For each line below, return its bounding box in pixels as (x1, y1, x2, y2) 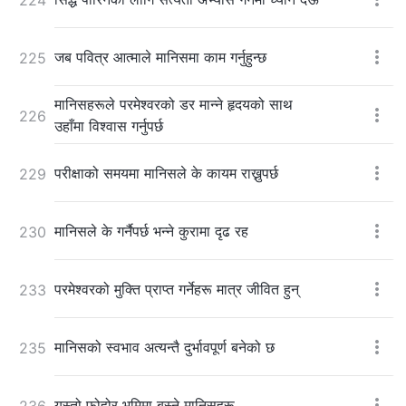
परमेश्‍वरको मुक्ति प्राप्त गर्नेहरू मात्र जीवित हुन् (54, 279, 299, 298)
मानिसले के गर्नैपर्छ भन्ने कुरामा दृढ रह (54, 221, 248, 240)
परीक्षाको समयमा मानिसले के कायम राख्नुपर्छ (54, 163, 278, 182)
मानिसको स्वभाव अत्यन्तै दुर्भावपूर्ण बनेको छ (54, 337, 275, 356)
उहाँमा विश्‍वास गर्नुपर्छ (54, 116, 163, 135)
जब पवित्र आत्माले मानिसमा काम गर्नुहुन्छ (54, 47, 266, 66)
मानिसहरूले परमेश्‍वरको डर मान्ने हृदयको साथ (54, 94, 293, 113)
